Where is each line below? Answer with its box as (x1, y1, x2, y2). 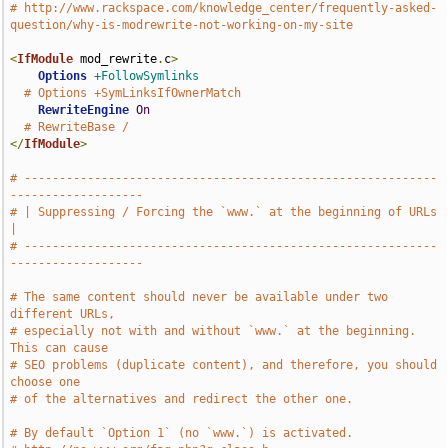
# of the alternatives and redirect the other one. (10, 392, 354, 406)
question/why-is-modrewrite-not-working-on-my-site (10, 18, 354, 32)
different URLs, (10, 307, 116, 321)
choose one (10, 375, 81, 389)
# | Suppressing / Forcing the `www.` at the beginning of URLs (10, 205, 438, 219)
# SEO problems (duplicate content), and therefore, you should (10, 358, 438, 372)
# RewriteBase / (24, 120, 130, 134)
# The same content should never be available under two (10, 290, 389, 304)
